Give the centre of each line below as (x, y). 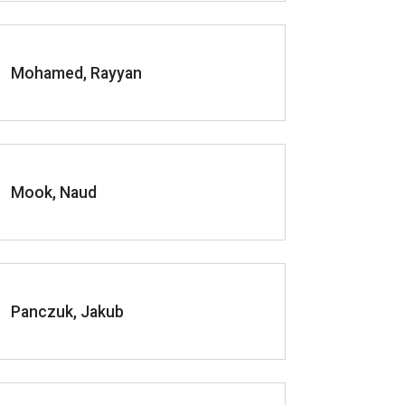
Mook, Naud (54, 192)
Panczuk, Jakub (67, 311)
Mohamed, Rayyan (76, 73)
